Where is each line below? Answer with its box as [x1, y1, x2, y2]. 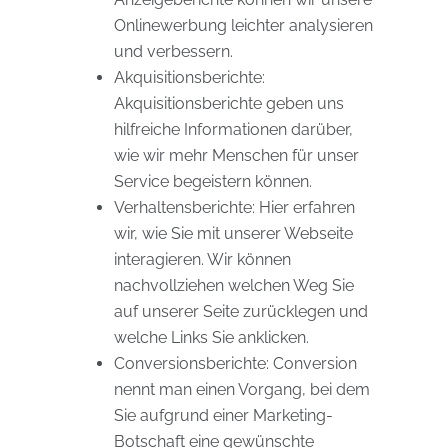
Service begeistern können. [114, 172, 312, 191]
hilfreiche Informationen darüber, [114, 120, 353, 139]
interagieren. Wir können [114, 250, 291, 269]
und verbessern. [114, 42, 233, 61]
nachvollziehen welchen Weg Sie [114, 276, 354, 295]
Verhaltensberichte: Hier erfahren [114, 198, 355, 217]
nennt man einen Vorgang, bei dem [114, 380, 370, 399]
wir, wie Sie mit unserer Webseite [114, 224, 353, 243]
